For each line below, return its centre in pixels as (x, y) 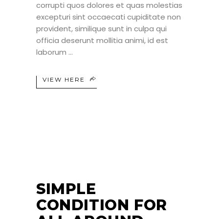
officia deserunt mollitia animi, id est (102, 40)
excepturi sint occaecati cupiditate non (109, 17)
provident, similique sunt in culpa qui (101, 28)
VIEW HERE (64, 79)
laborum (52, 52)
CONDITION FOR (102, 205)
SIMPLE (66, 189)
